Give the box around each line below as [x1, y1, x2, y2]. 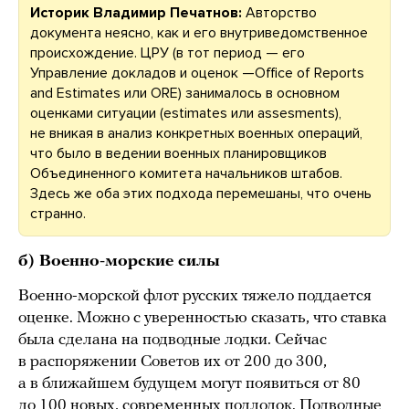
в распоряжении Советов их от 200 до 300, [18, 352, 327, 371]
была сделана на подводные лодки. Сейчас [18, 330, 327, 349]
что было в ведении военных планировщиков [30, 143, 327, 163]
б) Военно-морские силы [18, 252, 220, 270]
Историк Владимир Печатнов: [30, 3, 242, 22]
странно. [30, 204, 86, 223]
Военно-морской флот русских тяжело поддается [18, 287, 372, 305]
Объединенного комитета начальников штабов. [30, 163, 342, 183]
